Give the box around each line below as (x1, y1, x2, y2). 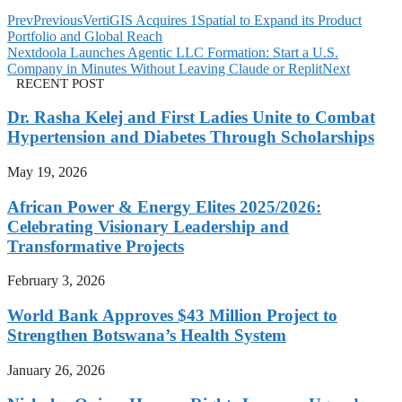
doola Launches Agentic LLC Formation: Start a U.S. (35, 45, 338, 61)
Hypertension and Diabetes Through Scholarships (7, 127, 374, 147)
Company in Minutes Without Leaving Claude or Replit (7, 61, 322, 77)
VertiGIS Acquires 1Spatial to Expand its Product (83, 13, 362, 29)
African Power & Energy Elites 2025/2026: (7, 197, 321, 216)
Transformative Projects (7, 236, 184, 256)
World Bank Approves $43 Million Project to (7, 306, 337, 326)
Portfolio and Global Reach (7, 29, 162, 45)
